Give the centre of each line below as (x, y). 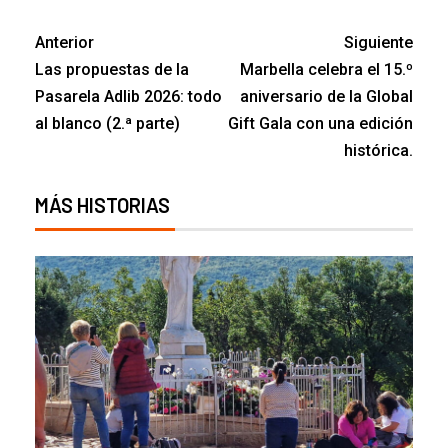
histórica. (378, 151)
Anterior (64, 43)
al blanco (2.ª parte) (107, 124)
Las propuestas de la (112, 70)
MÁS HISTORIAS (102, 205)
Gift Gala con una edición (320, 124)
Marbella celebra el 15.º (326, 70)
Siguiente (378, 43)
